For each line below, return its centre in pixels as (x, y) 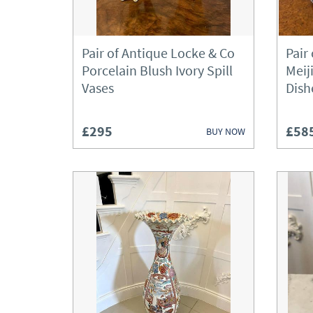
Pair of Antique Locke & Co (158, 53)
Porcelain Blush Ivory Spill (157, 70)
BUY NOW (226, 131)
